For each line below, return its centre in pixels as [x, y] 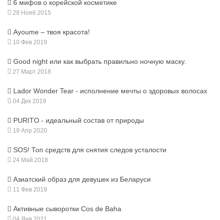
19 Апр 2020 [29, 131]
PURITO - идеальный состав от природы [79, 121]
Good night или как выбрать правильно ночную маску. [100, 62]
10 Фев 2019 [29, 42]
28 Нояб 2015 [31, 13]
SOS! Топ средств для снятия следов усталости [90, 150]
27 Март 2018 [31, 72]
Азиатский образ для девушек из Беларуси [82, 179]
